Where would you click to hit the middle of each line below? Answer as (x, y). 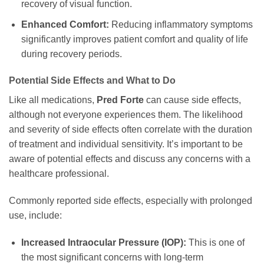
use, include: (35, 216)
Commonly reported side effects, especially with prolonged (131, 201)
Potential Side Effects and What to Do (92, 81)
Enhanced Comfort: (65, 24)
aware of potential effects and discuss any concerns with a (130, 159)
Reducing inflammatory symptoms (181, 24)
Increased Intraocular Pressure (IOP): (103, 243)
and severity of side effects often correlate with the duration (131, 130)
